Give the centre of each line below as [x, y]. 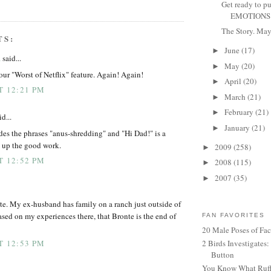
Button [223, 255]
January [238, 127]
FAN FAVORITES [234, 215]
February [240, 112]
